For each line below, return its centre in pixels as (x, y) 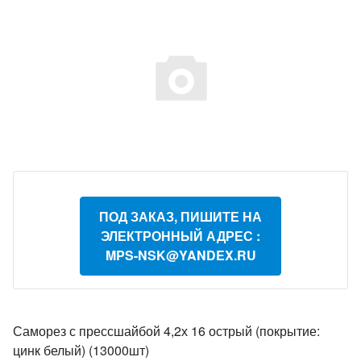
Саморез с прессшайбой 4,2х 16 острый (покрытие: (166, 331)
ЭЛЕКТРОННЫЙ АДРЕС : (180, 236)
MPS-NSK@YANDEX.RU (180, 255)
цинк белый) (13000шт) (81, 350)
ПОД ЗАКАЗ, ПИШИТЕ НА (180, 216)
